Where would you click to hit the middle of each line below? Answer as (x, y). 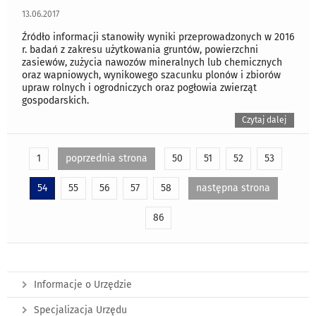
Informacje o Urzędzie (83, 285)
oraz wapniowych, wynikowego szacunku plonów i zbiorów (151, 75)
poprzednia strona (106, 159)
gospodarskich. (55, 100)
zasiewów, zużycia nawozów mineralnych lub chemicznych (152, 62)
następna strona (233, 188)
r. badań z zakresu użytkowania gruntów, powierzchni (140, 49)
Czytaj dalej (265, 120)
